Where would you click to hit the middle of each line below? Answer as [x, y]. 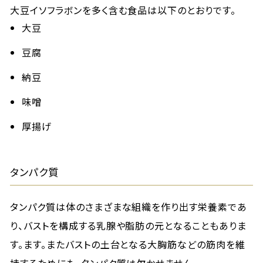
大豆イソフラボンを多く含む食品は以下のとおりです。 [123, 10]
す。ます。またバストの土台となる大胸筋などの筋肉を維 [128, 244]
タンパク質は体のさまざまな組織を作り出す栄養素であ [129, 207]
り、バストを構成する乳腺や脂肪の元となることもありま [128, 225]
